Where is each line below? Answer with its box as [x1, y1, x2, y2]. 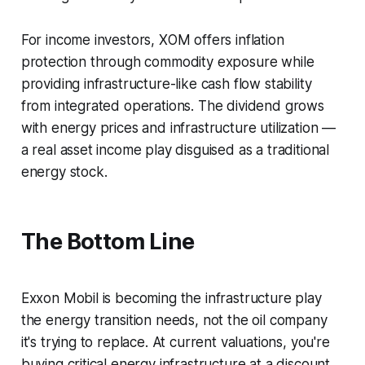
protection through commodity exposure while [20, 54, 314, 71]
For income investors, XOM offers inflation [20, 32, 284, 49]
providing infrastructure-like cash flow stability [20, 76, 312, 93]
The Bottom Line [20, 228, 195, 256]
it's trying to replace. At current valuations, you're [20, 334, 330, 351]
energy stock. [20, 164, 108, 181]
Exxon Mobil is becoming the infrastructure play [20, 290, 322, 307]
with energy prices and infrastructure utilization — [20, 120, 336, 137]
